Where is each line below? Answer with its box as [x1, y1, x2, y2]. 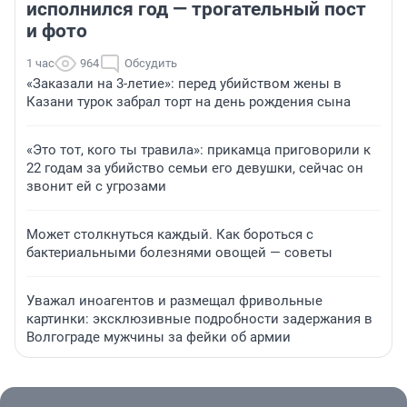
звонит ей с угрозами [26, 178, 166, 195]
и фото [26, 20, 87, 43]
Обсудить [124, 56, 177, 71]
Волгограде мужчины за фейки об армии [26, 329, 291, 346]
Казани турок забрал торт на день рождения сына [26, 94, 351, 111]
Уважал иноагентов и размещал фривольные [26, 293, 323, 310]
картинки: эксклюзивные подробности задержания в [26, 311, 372, 328]
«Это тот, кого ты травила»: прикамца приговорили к [26, 142, 371, 159]
